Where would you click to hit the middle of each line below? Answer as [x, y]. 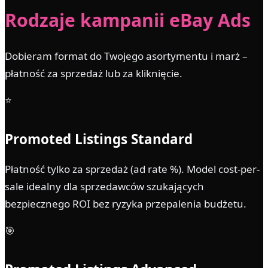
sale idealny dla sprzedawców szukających [104, 186]
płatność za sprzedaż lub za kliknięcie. [94, 73]
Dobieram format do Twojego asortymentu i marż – [126, 56]
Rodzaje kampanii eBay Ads [128, 20]
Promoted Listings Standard [99, 139]
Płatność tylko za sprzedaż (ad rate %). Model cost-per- [132, 169]
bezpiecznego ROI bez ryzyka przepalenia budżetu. [126, 203]
